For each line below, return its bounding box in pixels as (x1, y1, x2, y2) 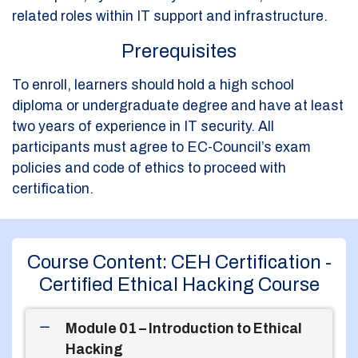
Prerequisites (121, 40, 237, 62)
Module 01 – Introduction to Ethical (66, 320, 302, 336)
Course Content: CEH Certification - (26, 251, 332, 272)
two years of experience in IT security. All (12, 118, 274, 134)
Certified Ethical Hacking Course (38, 273, 320, 295)
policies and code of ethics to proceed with (12, 160, 286, 176)
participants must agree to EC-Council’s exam (12, 139, 311, 155)
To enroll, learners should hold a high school (12, 77, 294, 93)
